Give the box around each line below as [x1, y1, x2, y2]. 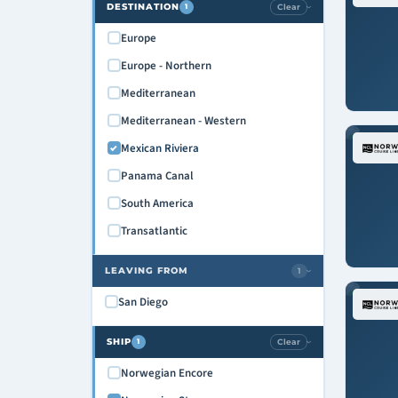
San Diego [117, 293, 168, 310]
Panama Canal [120, 167, 194, 184]
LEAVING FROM [104, 264, 188, 276]
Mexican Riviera [120, 139, 199, 156]
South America [120, 195, 194, 211]
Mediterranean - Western [120, 112, 246, 129]
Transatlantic [120, 222, 187, 239]
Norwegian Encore [120, 364, 213, 381]
